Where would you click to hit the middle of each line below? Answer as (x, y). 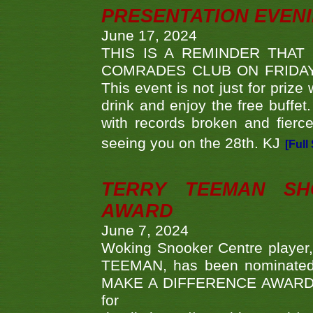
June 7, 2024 (145, 231)
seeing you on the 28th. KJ (191, 144)
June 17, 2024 (149, 36)
